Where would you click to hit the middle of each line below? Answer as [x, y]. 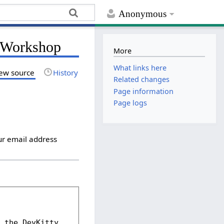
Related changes [142, 79]
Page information [144, 91]
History [66, 72]
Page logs [130, 102]
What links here [140, 68]
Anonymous [143, 14]
